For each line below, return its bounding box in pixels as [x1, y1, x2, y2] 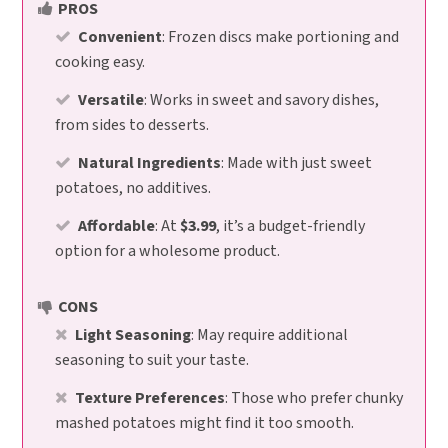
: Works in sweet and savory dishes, [144, 89, 380, 112]
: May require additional [191, 324, 349, 347]
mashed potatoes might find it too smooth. [55, 412, 355, 435]
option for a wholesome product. [55, 240, 281, 263]
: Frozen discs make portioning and [162, 26, 400, 49]
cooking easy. [55, 51, 146, 74]
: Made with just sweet [221, 152, 373, 175]
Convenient [78, 26, 163, 49]
